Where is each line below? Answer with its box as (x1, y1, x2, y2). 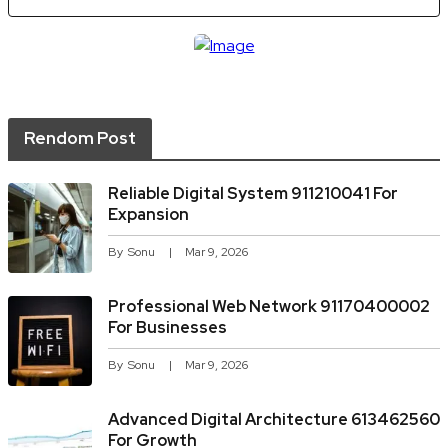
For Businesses (108, 317, 227, 339)
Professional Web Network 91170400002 (108, 296, 430, 318)
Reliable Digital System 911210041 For (108, 183, 398, 205)
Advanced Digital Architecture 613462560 (108, 409, 440, 431)
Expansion (108, 204, 189, 226)
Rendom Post (24, 127, 136, 150)
